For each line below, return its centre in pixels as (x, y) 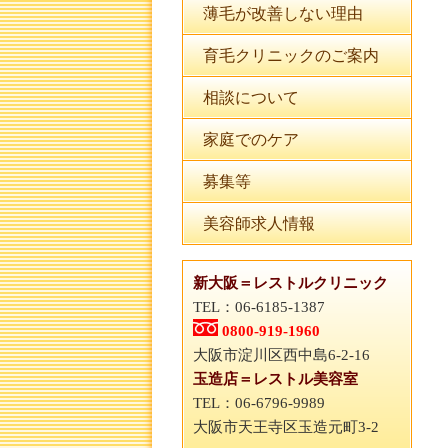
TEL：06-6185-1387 (259, 307)
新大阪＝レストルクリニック (290, 283)
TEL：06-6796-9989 (259, 403)
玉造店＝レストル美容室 (275, 379)
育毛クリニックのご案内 (291, 55)
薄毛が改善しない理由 (283, 13)
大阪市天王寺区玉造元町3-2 (286, 427)
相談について (251, 97)
